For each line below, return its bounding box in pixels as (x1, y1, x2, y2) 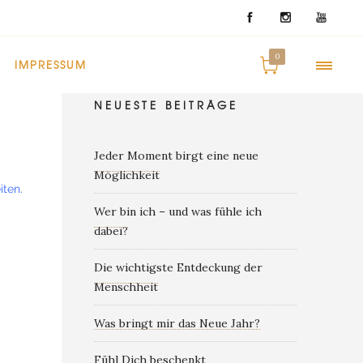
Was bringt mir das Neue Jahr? (94, 316, 260, 331)
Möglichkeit (94, 168, 160, 182)
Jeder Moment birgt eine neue (94, 148, 258, 163)
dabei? (94, 224, 128, 238)
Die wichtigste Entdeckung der (94, 260, 263, 275)
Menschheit (94, 280, 158, 294)
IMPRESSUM (14, 57, 87, 72)
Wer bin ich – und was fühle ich (94, 204, 262, 219)
